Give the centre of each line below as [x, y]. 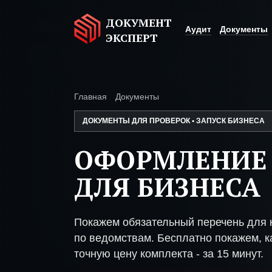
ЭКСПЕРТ [132, 38]
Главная [90, 97]
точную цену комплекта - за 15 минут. [169, 254]
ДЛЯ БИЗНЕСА [168, 187]
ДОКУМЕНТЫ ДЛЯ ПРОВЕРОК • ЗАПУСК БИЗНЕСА [174, 121]
